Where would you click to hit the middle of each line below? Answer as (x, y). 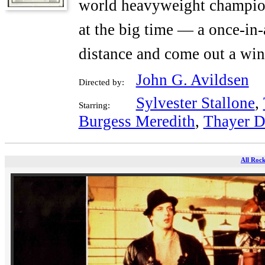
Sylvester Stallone (195, 103)
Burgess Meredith (137, 122)
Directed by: (101, 83)
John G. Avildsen (192, 80)
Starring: (94, 106)
